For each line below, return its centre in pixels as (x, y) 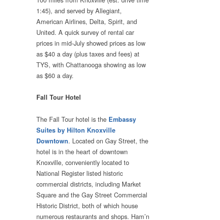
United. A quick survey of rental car (85, 32)
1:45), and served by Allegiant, (79, 11)
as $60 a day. (55, 76)
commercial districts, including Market (89, 184)
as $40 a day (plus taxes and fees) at (88, 54)
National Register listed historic (80, 173)
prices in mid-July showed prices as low (91, 43)
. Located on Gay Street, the (108, 140)
